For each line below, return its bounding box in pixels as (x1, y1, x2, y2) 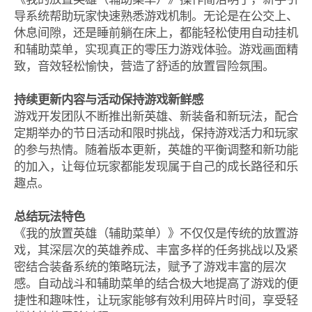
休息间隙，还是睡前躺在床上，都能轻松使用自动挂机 (13, 25, 298, 40)
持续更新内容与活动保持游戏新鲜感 (13, 92, 203, 107)
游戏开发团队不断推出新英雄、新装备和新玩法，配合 (13, 109, 298, 123)
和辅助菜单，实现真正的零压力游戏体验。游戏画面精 (13, 42, 298, 56)
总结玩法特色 (13, 209, 85, 224)
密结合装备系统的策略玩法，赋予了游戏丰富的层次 (13, 259, 286, 274)
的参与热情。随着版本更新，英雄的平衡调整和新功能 (13, 142, 298, 157)
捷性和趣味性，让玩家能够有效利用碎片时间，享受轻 (13, 292, 298, 307)
